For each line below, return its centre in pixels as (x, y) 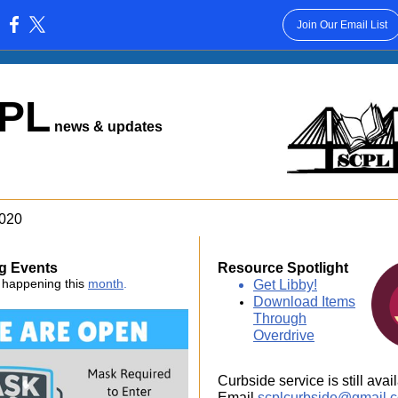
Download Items (304, 302)
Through (280, 318)
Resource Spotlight (283, 268)
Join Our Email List (342, 25)
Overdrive (284, 335)
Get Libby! (285, 285)
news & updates (107, 127)
